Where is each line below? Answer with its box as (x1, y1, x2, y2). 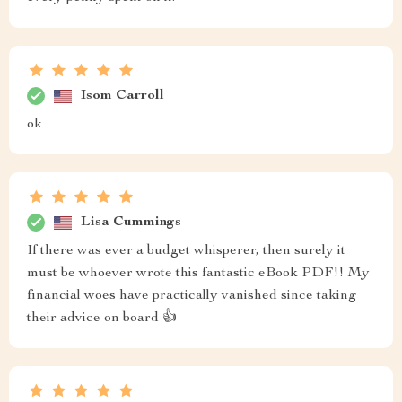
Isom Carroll (81, 88, 164, 103)
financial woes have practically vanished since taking (27, 289, 356, 303)
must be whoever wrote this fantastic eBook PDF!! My (27, 267, 370, 281)
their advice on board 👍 (27, 311, 177, 326)
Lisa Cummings (81, 214, 181, 230)
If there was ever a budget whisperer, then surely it (27, 244, 345, 258)
